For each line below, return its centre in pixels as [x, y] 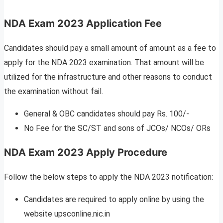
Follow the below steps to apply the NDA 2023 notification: [109, 177]
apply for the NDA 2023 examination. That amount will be [104, 63]
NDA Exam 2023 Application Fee [83, 24]
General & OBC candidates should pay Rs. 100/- [107, 114]
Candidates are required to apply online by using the [114, 200]
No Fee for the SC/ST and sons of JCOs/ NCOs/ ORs [117, 128]
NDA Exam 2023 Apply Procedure [86, 153]
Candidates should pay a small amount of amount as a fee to [110, 48]
